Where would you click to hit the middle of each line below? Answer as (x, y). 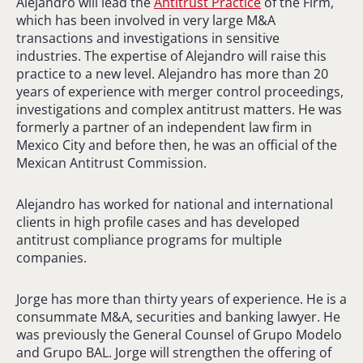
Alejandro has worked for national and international (175, 204)
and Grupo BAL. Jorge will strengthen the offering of (174, 352)
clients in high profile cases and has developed (158, 222)
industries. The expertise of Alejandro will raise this (171, 56)
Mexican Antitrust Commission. (111, 162)
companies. (51, 257)
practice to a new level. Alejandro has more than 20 (172, 73)
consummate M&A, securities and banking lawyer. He (178, 316)
